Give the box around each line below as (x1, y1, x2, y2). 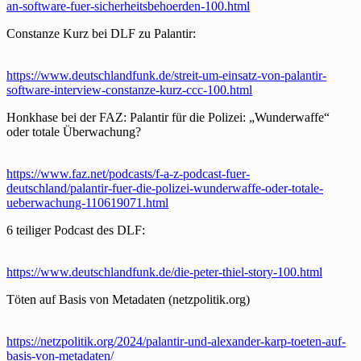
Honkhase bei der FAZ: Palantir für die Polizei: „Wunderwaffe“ (6, 110, 330, 124)
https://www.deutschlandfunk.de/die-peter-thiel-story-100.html (6, 264, 322, 279)
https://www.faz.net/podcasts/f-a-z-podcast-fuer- (6, 166, 250, 180)
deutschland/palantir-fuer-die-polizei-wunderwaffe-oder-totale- (6, 180, 323, 195)
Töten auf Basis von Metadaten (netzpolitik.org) (6, 292, 250, 306)
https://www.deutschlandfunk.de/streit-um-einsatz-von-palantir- (6, 68, 326, 82)
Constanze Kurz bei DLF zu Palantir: (6, 26, 196, 40)
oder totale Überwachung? (6, 124, 141, 139)
